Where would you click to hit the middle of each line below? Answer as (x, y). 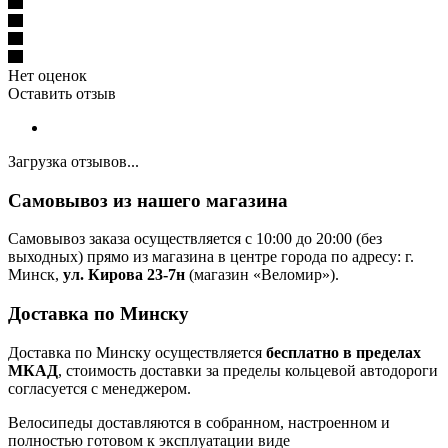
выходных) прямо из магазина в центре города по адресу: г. (211, 257)
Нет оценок (47, 75)
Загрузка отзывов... (73, 161)
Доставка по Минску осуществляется (137, 352)
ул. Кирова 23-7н (124, 275)
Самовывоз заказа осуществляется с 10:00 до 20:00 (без (195, 239)
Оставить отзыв (62, 93)
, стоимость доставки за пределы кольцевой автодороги (248, 370)
